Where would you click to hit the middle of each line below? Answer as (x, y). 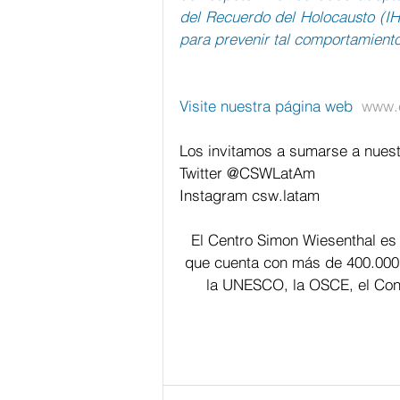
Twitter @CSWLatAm (247, 173)
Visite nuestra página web (271, 106)
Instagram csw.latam (250, 196)
